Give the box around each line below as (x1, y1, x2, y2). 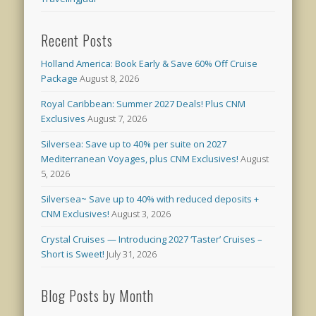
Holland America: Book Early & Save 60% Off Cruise (41, 56, 258, 70)
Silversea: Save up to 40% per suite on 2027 (41, 137, 227, 150)
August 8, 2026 (80, 71, 140, 85)
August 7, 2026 (87, 111, 147, 125)
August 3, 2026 (111, 207, 171, 220)
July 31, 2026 (107, 247, 157, 260)
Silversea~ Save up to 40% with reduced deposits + (41, 192, 260, 205)
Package (41, 71, 78, 85)
